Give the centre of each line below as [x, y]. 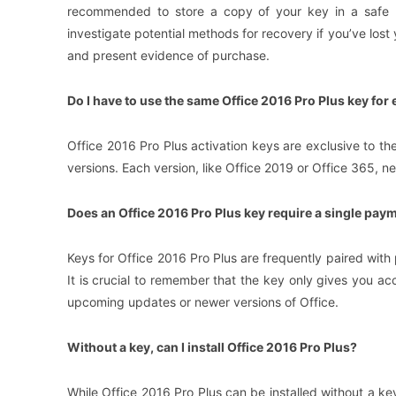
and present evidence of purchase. [168, 56]
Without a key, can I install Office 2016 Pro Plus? [212, 347]
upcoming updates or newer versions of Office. [203, 302]
